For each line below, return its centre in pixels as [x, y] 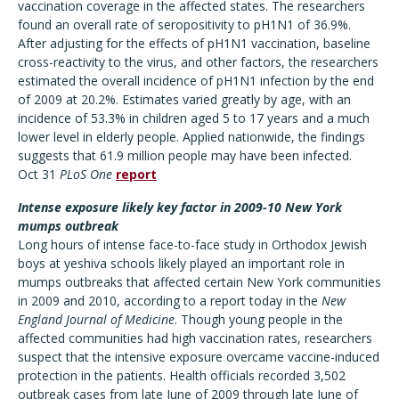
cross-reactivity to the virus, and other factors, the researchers [198, 62]
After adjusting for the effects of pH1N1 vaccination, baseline [194, 43]
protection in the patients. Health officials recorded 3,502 [182, 375]
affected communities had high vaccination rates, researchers [195, 338]
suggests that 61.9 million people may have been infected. [185, 155]
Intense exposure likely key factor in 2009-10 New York [180, 207]
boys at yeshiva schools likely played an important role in [181, 263]
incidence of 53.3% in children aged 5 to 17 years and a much [194, 118]
